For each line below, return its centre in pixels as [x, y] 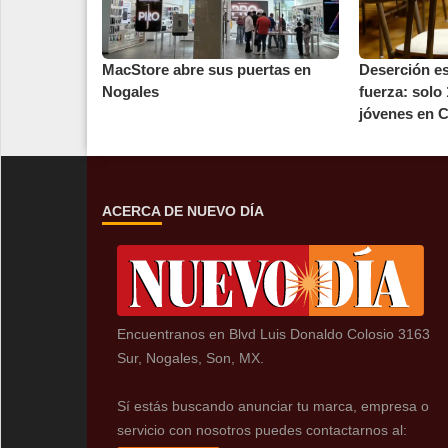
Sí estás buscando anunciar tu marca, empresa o [273, 405]
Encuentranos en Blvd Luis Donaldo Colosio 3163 [273, 333]
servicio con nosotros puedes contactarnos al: [262, 429]
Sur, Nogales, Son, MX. [190, 357]
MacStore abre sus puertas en [206, 70]
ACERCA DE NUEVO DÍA [183, 211]
